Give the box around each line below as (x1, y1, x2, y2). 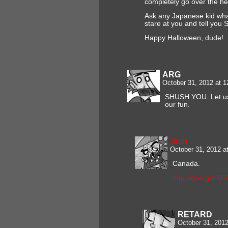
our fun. (165, 100, 190, 108)
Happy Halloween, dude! (145, 34, 223, 42)
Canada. (173, 159, 200, 167)
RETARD (178, 209, 212, 219)
